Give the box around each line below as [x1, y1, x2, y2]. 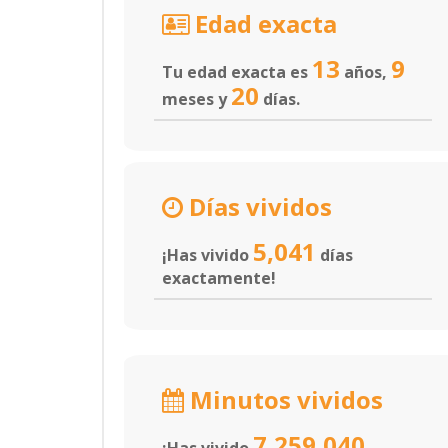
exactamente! [162, 267, 276, 289]
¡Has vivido [162, 244, 253, 266]
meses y [162, 88, 231, 110]
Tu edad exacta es [162, 61, 312, 83]
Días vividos [183, 190, 332, 223]
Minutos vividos [184, 383, 383, 416]
